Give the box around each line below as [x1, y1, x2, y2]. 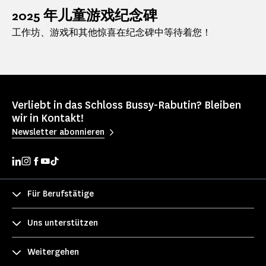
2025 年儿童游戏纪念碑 [12, 7, 157, 24]
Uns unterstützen [27, 217, 98, 229]
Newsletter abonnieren [12, 126, 104, 138]
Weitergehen [27, 246, 79, 258]
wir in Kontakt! [12, 110, 84, 125]
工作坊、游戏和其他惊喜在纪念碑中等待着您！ [12, 27, 211, 39]
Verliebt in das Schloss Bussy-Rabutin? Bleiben [12, 97, 241, 112]
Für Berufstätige [27, 188, 94, 200]
